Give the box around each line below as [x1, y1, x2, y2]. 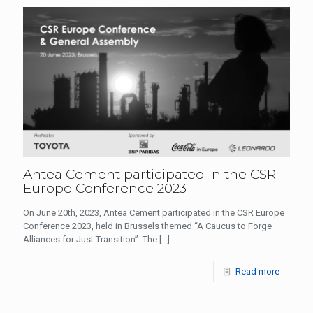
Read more [235, 265, 279, 277]
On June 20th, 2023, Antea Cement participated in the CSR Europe [23, 207, 284, 218]
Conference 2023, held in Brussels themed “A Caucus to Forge [23, 220, 272, 231]
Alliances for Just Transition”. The [23, 233, 157, 245]
